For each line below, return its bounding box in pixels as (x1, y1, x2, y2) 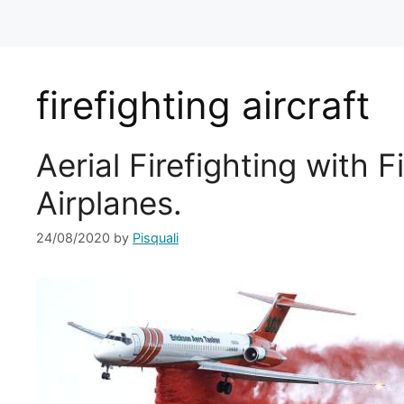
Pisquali (133, 230, 179, 246)
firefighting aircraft (36, 82, 370, 128)
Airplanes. (36, 184, 182, 222)
